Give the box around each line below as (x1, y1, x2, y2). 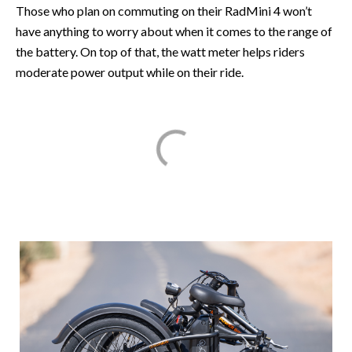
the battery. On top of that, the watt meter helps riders (16, 43, 305, 59)
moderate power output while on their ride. (16, 64, 244, 79)
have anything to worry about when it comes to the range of (16, 23, 332, 38)
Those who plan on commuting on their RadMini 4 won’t (16, 2, 312, 18)
